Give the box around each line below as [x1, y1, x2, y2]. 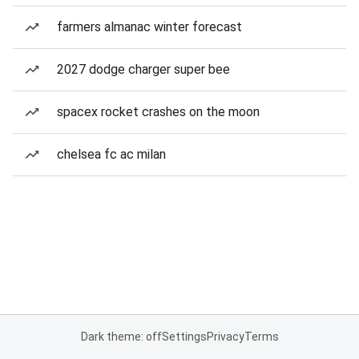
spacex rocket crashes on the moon [57, 104, 260, 119]
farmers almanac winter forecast [57, 19, 242, 34]
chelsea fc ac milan [57, 147, 166, 162]
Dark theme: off [80, 330, 162, 343]
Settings [161, 330, 207, 343]
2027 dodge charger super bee [57, 62, 230, 77]
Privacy [206, 330, 244, 343]
